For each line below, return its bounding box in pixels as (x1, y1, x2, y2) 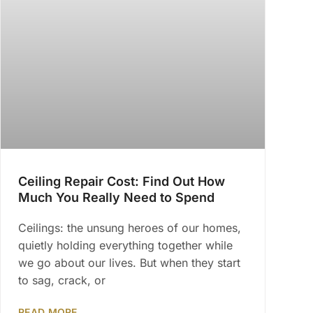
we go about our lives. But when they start (18, 256, 240, 270)
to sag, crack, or (18, 273, 105, 288)
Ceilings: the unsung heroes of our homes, (18, 221, 241, 235)
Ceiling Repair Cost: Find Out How (18, 174, 225, 189)
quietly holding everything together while (18, 238, 233, 253)
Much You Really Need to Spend (18, 190, 214, 205)
